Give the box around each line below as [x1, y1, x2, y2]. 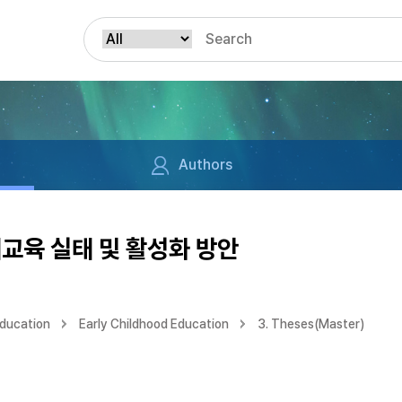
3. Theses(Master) [258, 317, 364, 331]
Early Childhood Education [79, 317, 229, 331]
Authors [178, 156, 232, 173]
